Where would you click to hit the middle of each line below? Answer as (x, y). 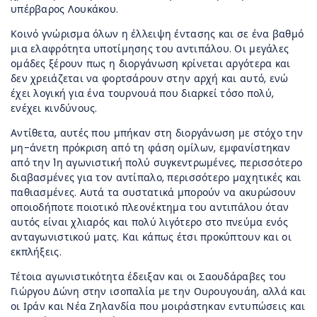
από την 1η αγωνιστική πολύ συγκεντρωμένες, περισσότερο (157, 163)
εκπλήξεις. (36, 252)
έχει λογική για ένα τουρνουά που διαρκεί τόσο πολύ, (143, 94)
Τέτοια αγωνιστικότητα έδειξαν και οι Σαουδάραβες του (149, 277)
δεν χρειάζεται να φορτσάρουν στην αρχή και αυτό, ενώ (150, 79)
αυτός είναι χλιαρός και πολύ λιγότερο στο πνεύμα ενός (149, 223)
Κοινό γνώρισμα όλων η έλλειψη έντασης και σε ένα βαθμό (157, 34)
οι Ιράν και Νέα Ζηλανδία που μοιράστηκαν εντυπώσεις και (158, 307)
